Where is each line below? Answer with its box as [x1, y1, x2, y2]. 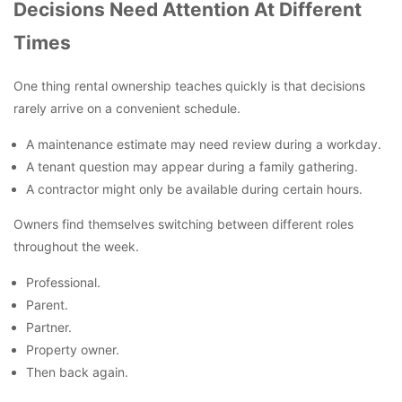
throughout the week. [13, 239, 139, 255]
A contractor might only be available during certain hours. [26, 181, 363, 197]
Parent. [26, 297, 68, 313]
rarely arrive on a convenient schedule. [13, 100, 240, 117]
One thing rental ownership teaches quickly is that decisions [13, 78, 365, 94]
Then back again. [26, 364, 128, 380]
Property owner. [26, 342, 119, 358]
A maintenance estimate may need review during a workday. [26, 136, 381, 153]
